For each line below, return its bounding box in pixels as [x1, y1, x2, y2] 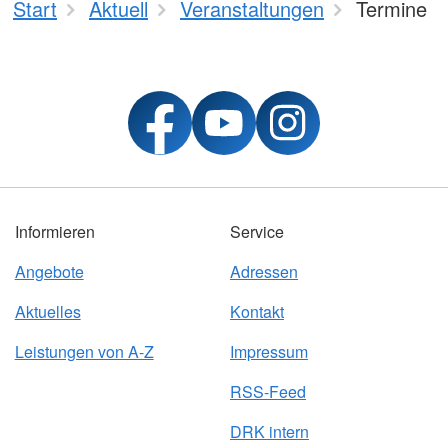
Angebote [14, 260, 84, 283]
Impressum [229, 340, 308, 363]
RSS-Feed [229, 380, 306, 403]
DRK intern [229, 420, 309, 443]
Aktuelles [14, 300, 81, 323]
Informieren [14, 220, 95, 243]
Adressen [229, 260, 298, 283]
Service [229, 220, 284, 243]
